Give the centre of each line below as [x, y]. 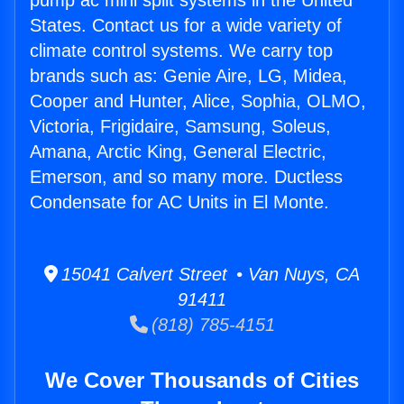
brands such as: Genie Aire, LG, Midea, [188, 76]
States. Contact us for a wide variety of [186, 26]
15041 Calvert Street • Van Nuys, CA [209, 275]
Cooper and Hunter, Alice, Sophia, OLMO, [198, 101]
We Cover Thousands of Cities [202, 381]
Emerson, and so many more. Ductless [186, 177]
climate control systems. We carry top [181, 51]
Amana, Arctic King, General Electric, [178, 152]
